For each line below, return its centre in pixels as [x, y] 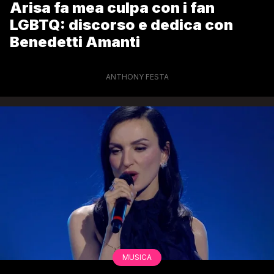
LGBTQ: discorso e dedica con [121, 24]
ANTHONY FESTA [137, 76]
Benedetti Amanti [75, 42]
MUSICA [137, 257]
